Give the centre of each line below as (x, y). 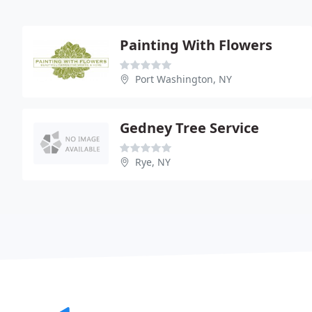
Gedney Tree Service (189, 128)
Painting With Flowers (196, 45)
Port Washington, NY (184, 79)
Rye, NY (153, 162)
